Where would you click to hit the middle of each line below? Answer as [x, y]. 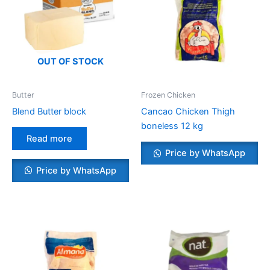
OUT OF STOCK [71, 61]
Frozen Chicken [168, 95]
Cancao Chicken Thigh [188, 111]
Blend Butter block [49, 111]
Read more [49, 139]
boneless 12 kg [172, 126]
